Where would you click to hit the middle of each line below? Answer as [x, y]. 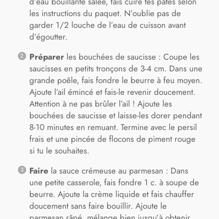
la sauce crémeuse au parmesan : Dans [118, 170]
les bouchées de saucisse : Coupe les [131, 56]
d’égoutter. [48, 36]
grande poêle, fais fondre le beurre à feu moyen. [116, 80]
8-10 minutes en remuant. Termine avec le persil [113, 127]
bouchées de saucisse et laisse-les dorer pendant [115, 115]
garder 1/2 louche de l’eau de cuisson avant [107, 25]
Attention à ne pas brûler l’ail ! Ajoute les [100, 103]
